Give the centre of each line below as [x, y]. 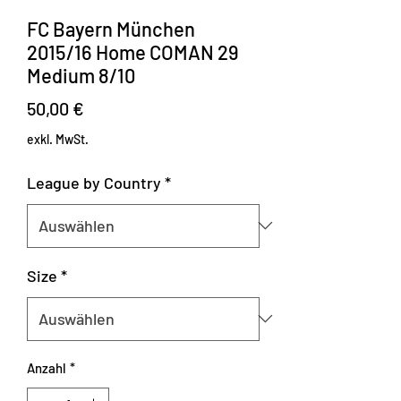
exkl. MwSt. [58, 139]
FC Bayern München [111, 28]
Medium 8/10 [81, 75]
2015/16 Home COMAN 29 [133, 51]
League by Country [94, 182]
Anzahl [47, 367]
